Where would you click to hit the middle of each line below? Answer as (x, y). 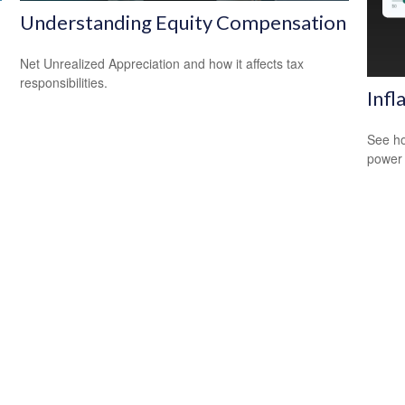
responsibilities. (64, 82)
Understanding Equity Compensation (184, 22)
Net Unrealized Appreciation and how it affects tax (162, 63)
